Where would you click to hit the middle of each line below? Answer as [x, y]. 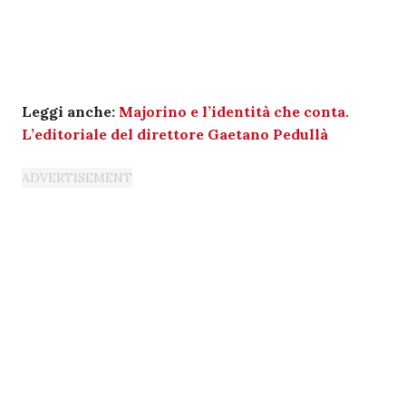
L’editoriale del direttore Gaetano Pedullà [175, 134]
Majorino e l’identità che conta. [234, 111]
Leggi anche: [70, 111]
